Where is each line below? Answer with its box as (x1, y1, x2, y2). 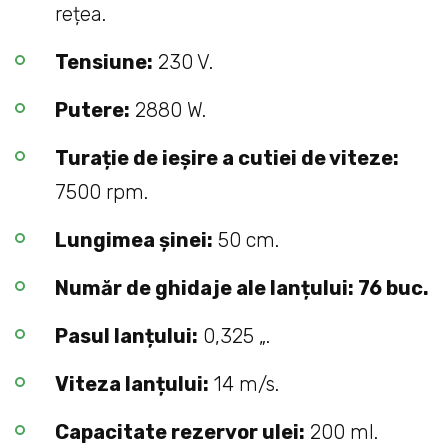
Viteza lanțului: (55, 372, 209, 397)
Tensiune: (55, 50, 153, 75)
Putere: (55, 98, 130, 123)
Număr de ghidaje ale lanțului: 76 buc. (55, 276, 429, 301)
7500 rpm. (55, 180, 148, 205)
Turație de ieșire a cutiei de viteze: (55, 146, 399, 171)
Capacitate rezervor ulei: (55, 420, 305, 445)
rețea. (55, 2, 106, 27)
